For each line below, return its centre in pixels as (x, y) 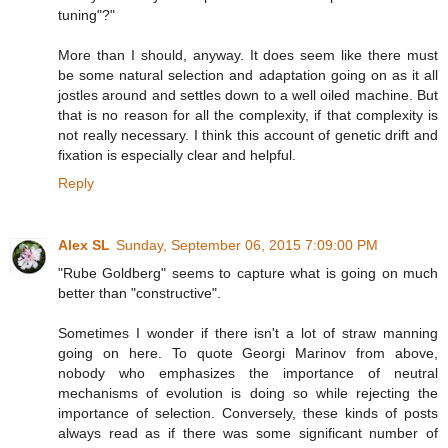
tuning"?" (86, 14)
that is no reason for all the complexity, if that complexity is (248, 114)
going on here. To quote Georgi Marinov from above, (248, 352)
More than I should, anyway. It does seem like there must (248, 54)
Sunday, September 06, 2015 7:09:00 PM (247, 244)
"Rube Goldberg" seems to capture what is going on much (248, 272)
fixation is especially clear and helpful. (177, 154)
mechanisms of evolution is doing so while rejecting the (248, 392)
